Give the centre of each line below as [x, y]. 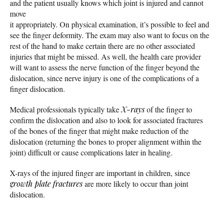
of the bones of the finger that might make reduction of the [99, 131]
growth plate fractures [46, 183]
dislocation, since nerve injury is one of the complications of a [104, 78]
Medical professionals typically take [66, 109]
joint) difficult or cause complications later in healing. [91, 152]
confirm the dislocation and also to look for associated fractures [106, 120]
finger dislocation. [37, 88]
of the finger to [168, 109]
